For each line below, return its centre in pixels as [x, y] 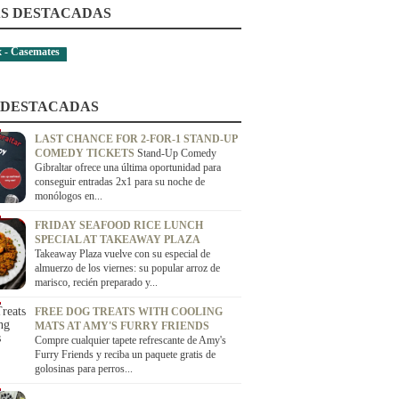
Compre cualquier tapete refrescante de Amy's [130, 340]
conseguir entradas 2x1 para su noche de [120, 182]
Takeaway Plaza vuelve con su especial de [122, 254]
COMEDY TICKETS [86, 153]
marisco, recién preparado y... [96, 282]
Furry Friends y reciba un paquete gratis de [125, 354]
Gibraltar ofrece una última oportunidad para [128, 167]
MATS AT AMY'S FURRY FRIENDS [122, 326]
